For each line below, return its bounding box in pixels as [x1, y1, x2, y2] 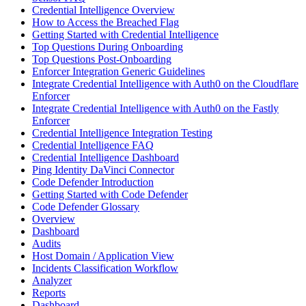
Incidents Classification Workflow [32, 262, 178, 274]
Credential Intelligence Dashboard [32, 151, 179, 163]
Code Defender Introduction [32, 176, 154, 188]
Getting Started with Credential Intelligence [32, 28, 219, 40]
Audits [32, 237, 61, 249]
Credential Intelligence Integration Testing [32, 126, 212, 139]
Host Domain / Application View [32, 249, 174, 262]
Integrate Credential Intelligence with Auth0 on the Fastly [32, 102, 279, 114]
